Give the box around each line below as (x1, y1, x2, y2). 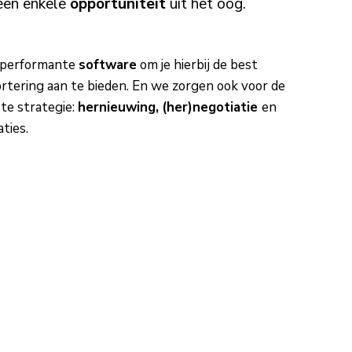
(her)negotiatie (161, 98, 262, 117)
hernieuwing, (77, 98, 159, 117)
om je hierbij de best (136, 56, 258, 75)
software (78, 56, 137, 75)
